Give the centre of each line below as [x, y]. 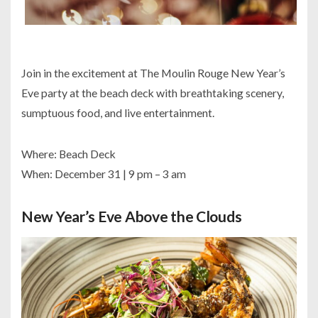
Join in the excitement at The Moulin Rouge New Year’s [153, 73]
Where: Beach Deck [68, 154]
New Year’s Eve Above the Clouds [132, 216]
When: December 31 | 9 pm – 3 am [104, 174]
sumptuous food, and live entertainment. [118, 113]
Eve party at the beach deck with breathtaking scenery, [153, 93]
